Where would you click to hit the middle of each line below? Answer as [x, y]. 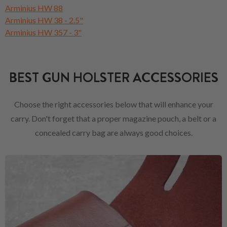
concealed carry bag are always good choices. [113, 132]
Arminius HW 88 [34, 8]
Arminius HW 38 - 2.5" [44, 20]
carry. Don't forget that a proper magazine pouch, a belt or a [113, 118]
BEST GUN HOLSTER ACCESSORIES [113, 78]
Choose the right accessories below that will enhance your [113, 104]
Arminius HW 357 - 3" [43, 32]
